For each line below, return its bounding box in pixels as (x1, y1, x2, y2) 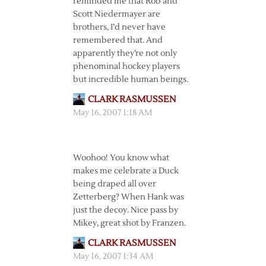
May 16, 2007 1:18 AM (72, 107, 152, 118)
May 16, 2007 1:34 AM (72, 251, 153, 262)
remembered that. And (72, 35, 163, 46)
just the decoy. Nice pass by (72, 205, 178, 216)
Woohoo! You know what (72, 153, 169, 163)
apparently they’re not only (72, 48, 177, 59)
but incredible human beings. (72, 74, 188, 85)
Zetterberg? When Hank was (72, 192, 184, 202)
